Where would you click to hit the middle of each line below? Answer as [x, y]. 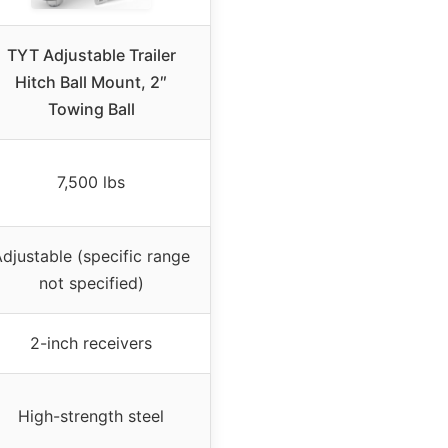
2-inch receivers [91, 343]
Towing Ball [91, 109]
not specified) [91, 283]
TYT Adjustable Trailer [91, 55]
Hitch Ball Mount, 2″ [91, 82]
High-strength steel [91, 416]
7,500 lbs [91, 182]
